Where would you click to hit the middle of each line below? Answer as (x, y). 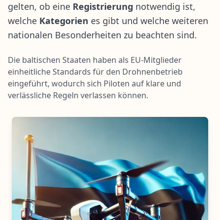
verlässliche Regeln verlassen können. (78, 95)
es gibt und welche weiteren (148, 20)
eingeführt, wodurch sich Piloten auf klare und (95, 83)
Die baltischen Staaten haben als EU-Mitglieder (95, 60)
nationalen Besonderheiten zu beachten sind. (102, 35)
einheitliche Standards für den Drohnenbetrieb (95, 71)
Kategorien (64, 20)
